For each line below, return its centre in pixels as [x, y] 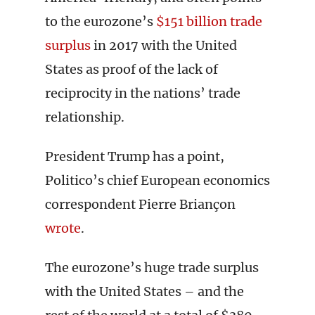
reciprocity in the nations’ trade [143, 93]
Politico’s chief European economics [157, 180]
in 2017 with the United [164, 45]
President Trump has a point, [135, 156]
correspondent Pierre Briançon [140, 204]
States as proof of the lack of [131, 69]
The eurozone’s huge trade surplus [152, 268]
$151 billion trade [209, 21]
